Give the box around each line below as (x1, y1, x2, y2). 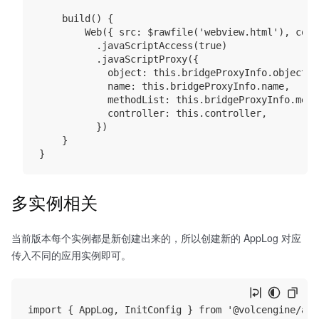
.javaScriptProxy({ (39, 53, 199, 66)
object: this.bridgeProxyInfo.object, (39, 67, 313, 79)
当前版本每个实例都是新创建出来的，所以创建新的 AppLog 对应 (11, 231, 301, 246)
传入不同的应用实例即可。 (11, 248, 131, 263)
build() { (39, 13, 113, 25)
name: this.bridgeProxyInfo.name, (39, 80, 290, 93)
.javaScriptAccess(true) (39, 40, 227, 52)
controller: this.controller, (39, 108, 267, 120)
